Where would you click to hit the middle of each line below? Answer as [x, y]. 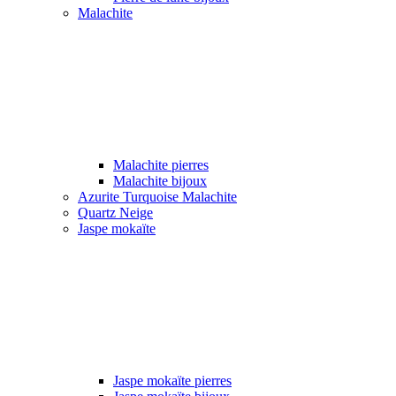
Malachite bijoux [160, 180]
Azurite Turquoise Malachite [157, 196]
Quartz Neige [115, 212]
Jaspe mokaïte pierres [172, 380]
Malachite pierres [161, 164]
